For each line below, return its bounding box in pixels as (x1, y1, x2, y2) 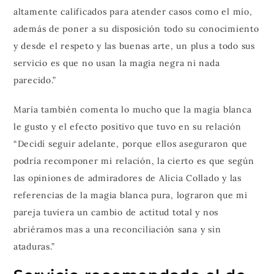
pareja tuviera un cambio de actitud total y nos (13, 207, 219, 218)
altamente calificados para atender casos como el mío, (13, 6, 253, 18)
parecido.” (13, 75, 56, 86)
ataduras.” (13, 241, 55, 253)
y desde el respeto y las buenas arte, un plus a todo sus (13, 40, 255, 52)
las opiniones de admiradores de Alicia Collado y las (13, 172, 242, 184)
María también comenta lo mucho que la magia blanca (13, 104, 252, 116)
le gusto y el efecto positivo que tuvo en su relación (13, 121, 242, 133)
